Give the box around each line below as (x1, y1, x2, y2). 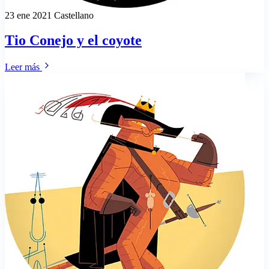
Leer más (5, 62, 42, 73)
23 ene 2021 (5, 10, 54, 20)
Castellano (54, 10, 94, 20)
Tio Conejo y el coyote (5, 32, 142, 49)
